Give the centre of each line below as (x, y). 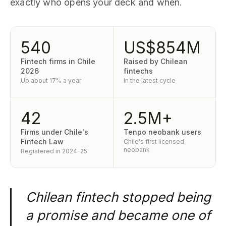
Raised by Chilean (155, 61)
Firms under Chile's (54, 132)
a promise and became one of (118, 215)
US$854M (162, 48)
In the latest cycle (149, 80)
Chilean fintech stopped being (118, 197)
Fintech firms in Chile (58, 61)
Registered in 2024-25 (54, 151)
